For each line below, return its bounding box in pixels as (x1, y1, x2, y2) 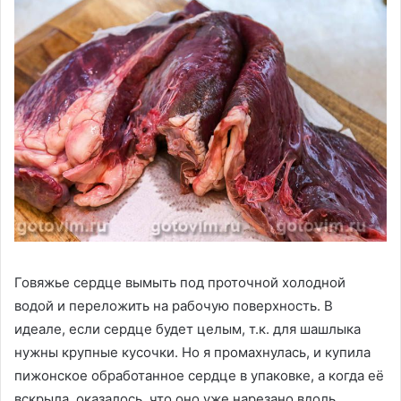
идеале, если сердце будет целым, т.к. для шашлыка (14, 320, 361, 338)
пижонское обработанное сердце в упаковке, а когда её (14, 367, 384, 385)
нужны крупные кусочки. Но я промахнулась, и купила (14, 344, 371, 362)
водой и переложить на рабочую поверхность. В (14, 297, 333, 315)
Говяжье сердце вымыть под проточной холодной (14, 274, 346, 292)
